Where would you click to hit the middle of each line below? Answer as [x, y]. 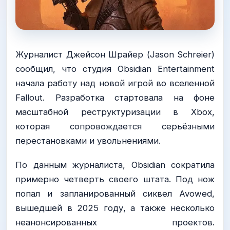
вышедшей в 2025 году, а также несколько [115, 208]
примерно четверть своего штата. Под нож [115, 179]
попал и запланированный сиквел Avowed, [115, 193]
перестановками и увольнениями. [88, 140]
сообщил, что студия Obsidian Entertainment [115, 69]
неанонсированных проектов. [115, 222]
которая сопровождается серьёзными [115, 126]
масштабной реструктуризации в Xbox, [115, 112]
